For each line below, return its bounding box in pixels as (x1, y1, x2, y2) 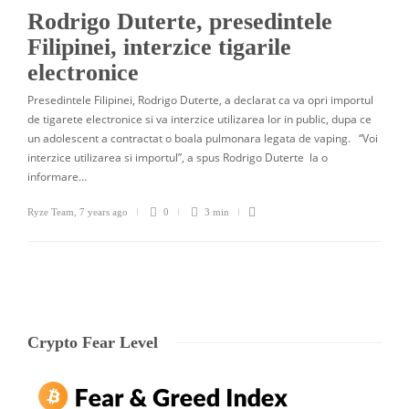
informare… (27, 168, 87, 184)
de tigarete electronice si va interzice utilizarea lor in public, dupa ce (27, 110, 372, 127)
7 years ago (79, 205, 128, 217)
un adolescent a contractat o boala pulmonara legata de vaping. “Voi (27, 130, 378, 146)
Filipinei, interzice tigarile (27, 33, 291, 60)
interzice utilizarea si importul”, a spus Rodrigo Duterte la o (27, 149, 328, 165)
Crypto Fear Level (27, 332, 158, 351)
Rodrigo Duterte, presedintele (27, 7, 332, 35)
